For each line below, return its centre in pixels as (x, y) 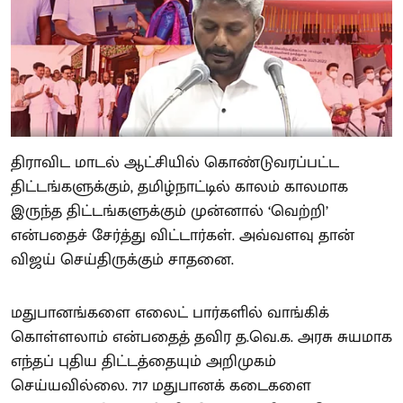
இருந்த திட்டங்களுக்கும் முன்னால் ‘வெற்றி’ (170, 212)
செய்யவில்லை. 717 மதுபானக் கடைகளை (161, 386)
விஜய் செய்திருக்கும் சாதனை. (122, 260)
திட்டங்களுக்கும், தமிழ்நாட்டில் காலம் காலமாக (179, 188)
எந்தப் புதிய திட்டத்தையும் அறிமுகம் (143, 362)
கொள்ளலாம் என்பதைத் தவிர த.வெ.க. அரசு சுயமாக (201, 338)
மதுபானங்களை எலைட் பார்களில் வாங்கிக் (170, 313)
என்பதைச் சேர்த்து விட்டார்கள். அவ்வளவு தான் (183, 236)
